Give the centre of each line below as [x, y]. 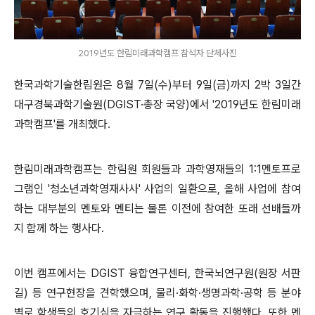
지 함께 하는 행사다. [59, 228]
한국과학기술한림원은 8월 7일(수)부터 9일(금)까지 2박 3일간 [157, 85]
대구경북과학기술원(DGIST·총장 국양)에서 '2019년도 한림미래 [157, 104]
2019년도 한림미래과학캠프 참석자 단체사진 [157, 53]
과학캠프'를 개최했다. [62, 124]
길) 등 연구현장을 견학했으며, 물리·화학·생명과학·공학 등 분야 [157, 293]
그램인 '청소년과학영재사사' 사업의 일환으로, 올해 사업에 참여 [157, 189]
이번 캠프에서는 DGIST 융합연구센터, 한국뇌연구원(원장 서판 [157, 273]
